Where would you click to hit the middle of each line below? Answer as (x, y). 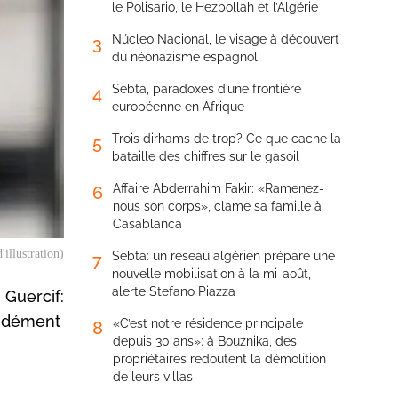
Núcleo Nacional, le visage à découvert (226, 39)
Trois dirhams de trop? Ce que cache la (227, 139)
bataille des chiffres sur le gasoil (206, 156)
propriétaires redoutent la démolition (219, 359)
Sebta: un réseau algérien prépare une (223, 256)
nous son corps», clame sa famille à (217, 206)
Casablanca (147, 224)
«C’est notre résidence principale (208, 323)
